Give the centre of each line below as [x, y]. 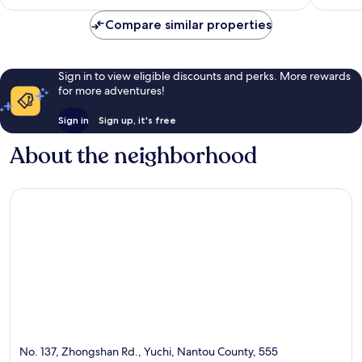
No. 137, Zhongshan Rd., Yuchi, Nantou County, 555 [149, 352]
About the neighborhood [133, 156]
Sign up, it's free [137, 120]
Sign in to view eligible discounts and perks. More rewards [204, 76]
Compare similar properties [188, 24]
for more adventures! [111, 90]
